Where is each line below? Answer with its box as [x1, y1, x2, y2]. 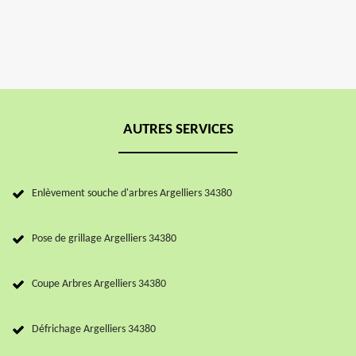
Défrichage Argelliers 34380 [32, 323, 156, 336]
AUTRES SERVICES [122, 122, 234, 138]
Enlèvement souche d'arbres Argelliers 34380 [32, 188, 232, 200]
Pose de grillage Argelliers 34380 [32, 233, 176, 246]
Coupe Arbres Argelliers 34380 [32, 278, 166, 291]
